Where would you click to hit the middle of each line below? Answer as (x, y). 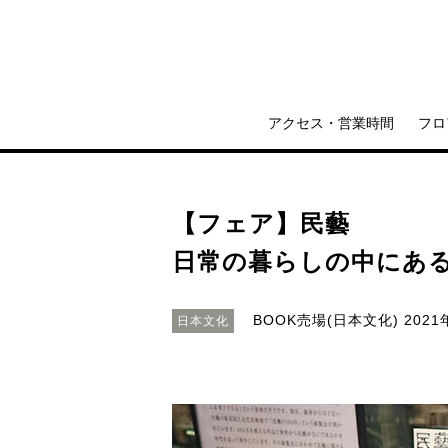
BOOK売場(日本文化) (326, 320)
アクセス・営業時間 (331, 123)
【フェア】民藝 (261, 223)
